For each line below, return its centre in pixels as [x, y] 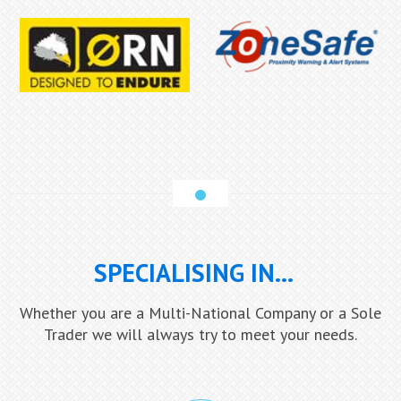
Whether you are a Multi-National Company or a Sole [200, 313]
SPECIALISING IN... [194, 273]
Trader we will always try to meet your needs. [200, 335]
